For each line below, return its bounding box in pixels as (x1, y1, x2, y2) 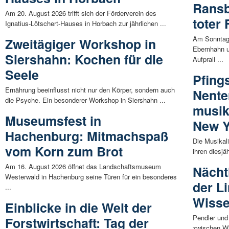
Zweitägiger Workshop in (5, 34, 156, 53)
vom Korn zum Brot (5, 142, 123, 161)
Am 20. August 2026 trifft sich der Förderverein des (5, 8, 156, 18)
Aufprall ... (193, 54, 224, 64)
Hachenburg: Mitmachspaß (5, 126, 168, 145)
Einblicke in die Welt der (5, 198, 152, 217)
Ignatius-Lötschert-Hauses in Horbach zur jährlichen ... (5, 18, 166, 28)
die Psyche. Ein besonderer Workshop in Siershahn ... (5, 95, 166, 105)
